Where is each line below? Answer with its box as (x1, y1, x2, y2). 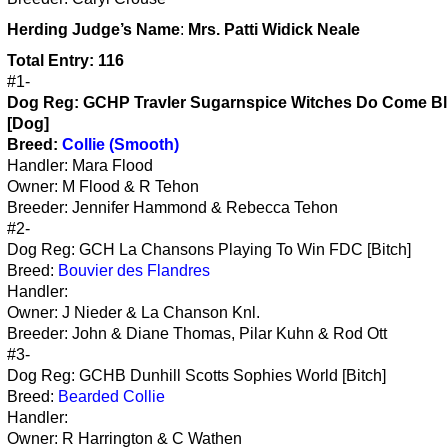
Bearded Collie (58, 387, 165, 405)
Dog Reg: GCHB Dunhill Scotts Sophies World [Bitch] (7, 366, 386, 384)
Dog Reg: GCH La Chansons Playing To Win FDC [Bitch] (7, 240, 411, 258)
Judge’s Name (72, 20, 180, 38)
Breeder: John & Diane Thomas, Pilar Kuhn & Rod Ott (7, 324, 387, 342)
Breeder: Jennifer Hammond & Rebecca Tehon (7, 198, 338, 216)
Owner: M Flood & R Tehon (7, 177, 199, 195)
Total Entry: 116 (7, 51, 124, 69)
